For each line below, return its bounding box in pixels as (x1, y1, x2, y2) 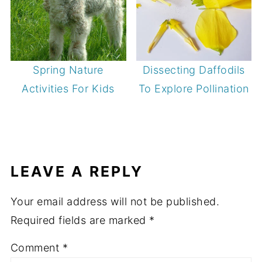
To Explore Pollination (138, 82, 249, 95)
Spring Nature (33, 63, 104, 76)
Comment (10, 241, 63, 254)
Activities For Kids (22, 82, 115, 95)
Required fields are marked (10, 213, 150, 226)
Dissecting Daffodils (142, 63, 245, 76)
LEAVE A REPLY (10, 162, 143, 180)
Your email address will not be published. (10, 195, 220, 208)
